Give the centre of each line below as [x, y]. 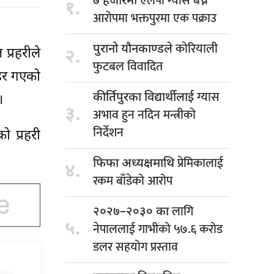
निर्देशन [108, 133]
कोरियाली [197, 49]
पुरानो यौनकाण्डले [134, 50]
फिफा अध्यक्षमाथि [135, 164]
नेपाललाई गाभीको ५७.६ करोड [158, 230]
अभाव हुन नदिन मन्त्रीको [144, 115]
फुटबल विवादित [128, 67]
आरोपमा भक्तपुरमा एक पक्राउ [155, 19]
